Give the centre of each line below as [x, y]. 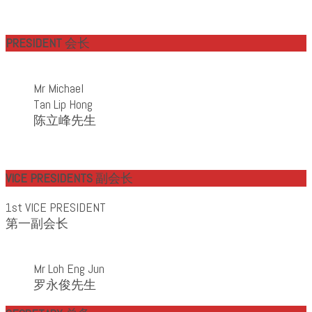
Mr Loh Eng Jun [69, 268]
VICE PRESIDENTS [50, 178]
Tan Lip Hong [63, 104]
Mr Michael [58, 88]
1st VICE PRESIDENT [56, 207]
